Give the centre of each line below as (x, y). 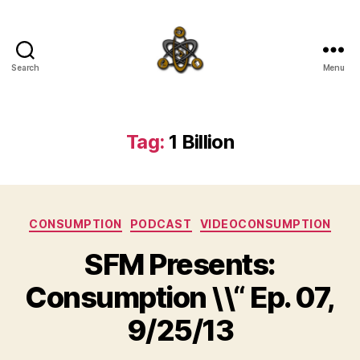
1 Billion (201, 142)
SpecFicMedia (227, 81)
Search (25, 67)
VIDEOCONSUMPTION (265, 224)
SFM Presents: (180, 264)
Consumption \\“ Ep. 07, (180, 297)
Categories (215, 221)
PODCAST (161, 224)
